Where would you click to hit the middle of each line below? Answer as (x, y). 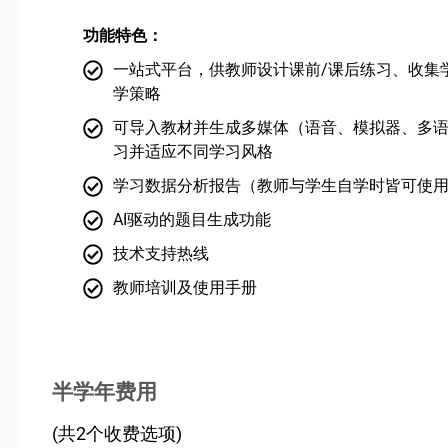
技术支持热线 (161, 253)
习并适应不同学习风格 (193, 151)
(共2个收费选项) (117, 433)
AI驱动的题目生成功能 (192, 219)
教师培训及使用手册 (185, 287)
